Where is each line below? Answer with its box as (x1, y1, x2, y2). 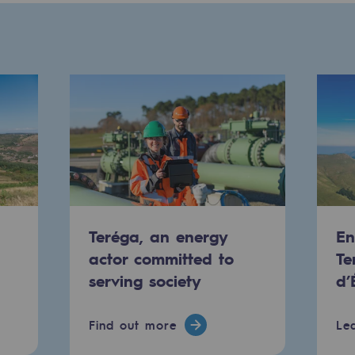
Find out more (88, 316, 177, 333)
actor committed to (88, 247, 234, 269)
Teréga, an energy (88, 225, 227, 246)
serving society (88, 269, 201, 291)
